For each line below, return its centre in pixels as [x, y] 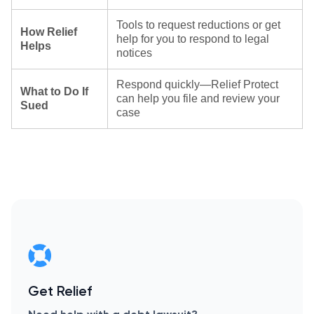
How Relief [49, 32]
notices [134, 53]
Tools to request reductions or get [198, 25]
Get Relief [60, 291]
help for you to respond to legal [193, 39]
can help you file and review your [198, 98]
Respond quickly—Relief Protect [197, 84]
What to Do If [54, 91]
